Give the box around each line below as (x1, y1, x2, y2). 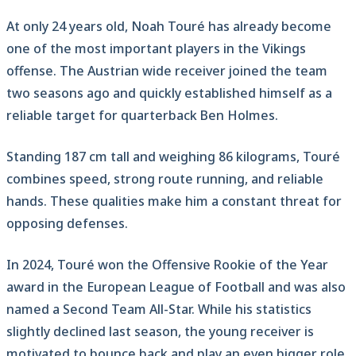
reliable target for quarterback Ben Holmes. (6, 106, 278, 124)
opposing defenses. (6, 214, 128, 232)
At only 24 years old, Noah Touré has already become (6, 17, 331, 35)
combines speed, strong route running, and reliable (6, 169, 323, 188)
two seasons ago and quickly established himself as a (6, 83, 332, 102)
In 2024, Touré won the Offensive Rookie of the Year (6, 255, 328, 273)
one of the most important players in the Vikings (6, 39, 306, 57)
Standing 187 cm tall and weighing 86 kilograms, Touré (6, 147, 340, 165)
